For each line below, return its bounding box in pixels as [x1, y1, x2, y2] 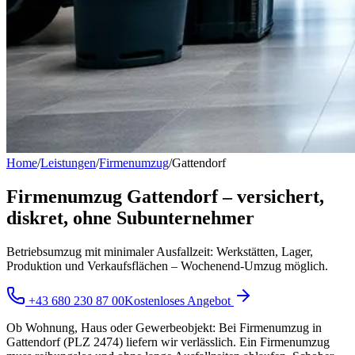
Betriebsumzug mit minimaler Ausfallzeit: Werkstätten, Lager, [6, 244, 313, 258]
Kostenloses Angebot [124, 293, 234, 307]
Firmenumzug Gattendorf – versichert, [6, 185, 324, 207]
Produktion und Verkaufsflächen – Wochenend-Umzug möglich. [6, 258, 328, 273]
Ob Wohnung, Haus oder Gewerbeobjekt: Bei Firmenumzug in [6, 320, 322, 334]
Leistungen [40, 156, 96, 170]
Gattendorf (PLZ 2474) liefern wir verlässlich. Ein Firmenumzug [6, 334, 330, 349]
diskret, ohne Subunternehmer [6, 207, 254, 228]
